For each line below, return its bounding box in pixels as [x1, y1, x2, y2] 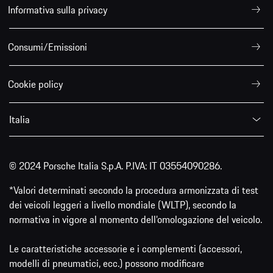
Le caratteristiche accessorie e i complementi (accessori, [9, 241, 242, 256]
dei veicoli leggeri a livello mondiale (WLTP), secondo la [9, 197, 236, 212]
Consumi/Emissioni [8, 39, 87, 54]
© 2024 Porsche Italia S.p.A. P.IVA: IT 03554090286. [9, 158, 222, 173]
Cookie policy [8, 76, 63, 91]
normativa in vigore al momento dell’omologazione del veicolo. [9, 211, 262, 227]
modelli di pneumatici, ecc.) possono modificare [9, 255, 204, 271]
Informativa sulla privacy [8, 2, 107, 17]
